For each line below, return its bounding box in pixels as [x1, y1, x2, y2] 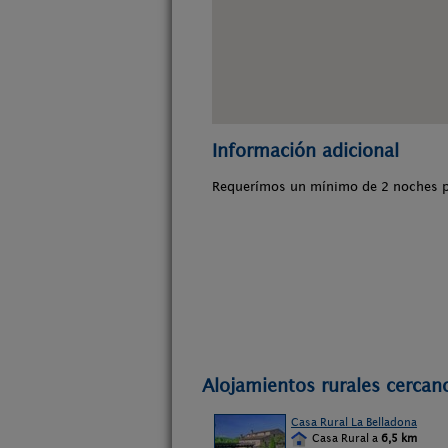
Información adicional [212, 140, 399, 161]
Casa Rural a [309, 431, 381, 445]
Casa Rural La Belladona [291, 415, 417, 429]
